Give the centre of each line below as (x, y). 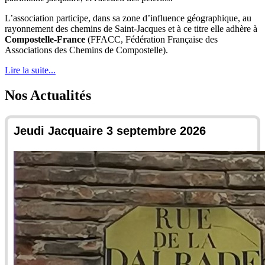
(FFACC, (105, 40)
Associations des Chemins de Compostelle (84, 50)
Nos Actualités (48, 96)
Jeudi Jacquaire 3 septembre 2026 (110, 131)
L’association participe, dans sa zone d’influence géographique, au (128, 18)
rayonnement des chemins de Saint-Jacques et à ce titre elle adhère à (131, 29)
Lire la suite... (30, 70)
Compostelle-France (45, 40)
